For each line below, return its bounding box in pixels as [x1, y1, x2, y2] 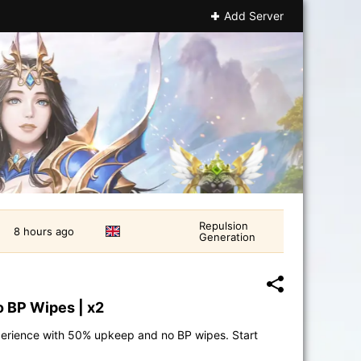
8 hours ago [14, 225, 74, 238]
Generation [199, 230, 255, 243]
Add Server [224, 9, 284, 23]
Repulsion [199, 219, 248, 232]
